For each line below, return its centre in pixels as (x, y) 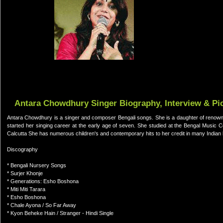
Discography (22, 149)
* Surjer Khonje (25, 173)
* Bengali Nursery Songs (37, 165)
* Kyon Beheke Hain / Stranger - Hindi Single (60, 213)
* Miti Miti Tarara (26, 189)
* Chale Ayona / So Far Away (42, 205)
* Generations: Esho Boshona (43, 181)
